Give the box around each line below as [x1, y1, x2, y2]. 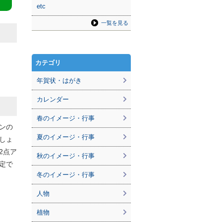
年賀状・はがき [37, 77, 82, 84]
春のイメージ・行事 [37, 114, 95, 122]
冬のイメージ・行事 [37, 171, 95, 178]
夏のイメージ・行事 [37, 133, 95, 141]
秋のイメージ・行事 [37, 152, 95, 160]
